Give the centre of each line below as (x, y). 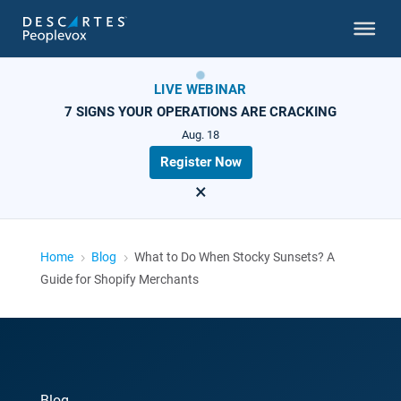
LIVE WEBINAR (200, 90)
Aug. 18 (200, 135)
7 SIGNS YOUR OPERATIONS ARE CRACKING (200, 112)
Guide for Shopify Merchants (119, 279)
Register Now (200, 162)
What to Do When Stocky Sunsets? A (234, 257)
